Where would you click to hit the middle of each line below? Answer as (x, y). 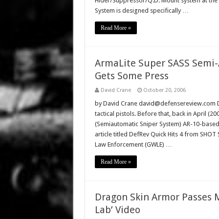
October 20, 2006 (164, 90)
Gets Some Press (131, 76)
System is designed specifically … (142, 11)
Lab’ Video (117, 210)
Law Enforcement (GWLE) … (133, 144)
